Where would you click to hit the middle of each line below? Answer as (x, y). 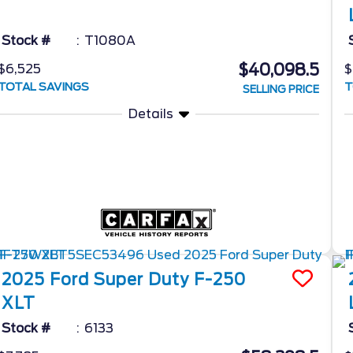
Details (150, 114)
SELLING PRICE (281, 89)
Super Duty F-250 (170, 279)
